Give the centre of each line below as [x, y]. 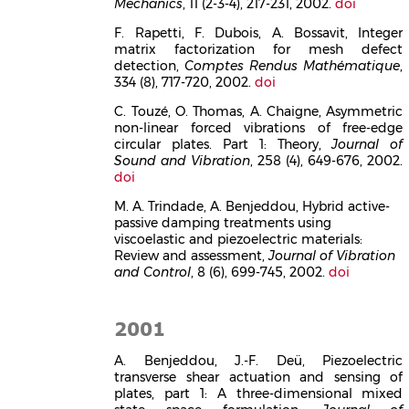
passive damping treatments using [223, 222]
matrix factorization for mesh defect [259, 49]
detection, [150, 65]
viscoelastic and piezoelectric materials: [239, 239]
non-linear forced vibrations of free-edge [259, 127]
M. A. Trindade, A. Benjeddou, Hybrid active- [252, 206]
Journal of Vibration [332, 255]
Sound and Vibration [183, 160]
